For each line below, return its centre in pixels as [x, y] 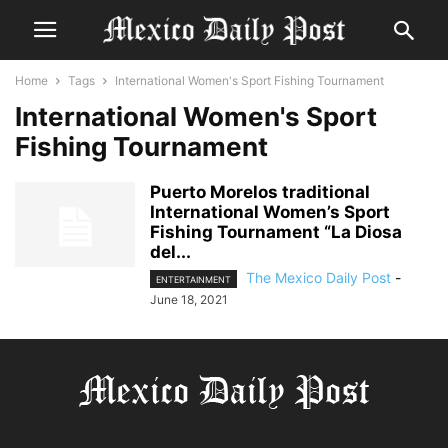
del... [170, 252]
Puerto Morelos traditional [260, 192]
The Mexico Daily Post [318, 277]
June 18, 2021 [189, 300]
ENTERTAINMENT [193, 280]
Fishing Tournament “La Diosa [276, 232]
